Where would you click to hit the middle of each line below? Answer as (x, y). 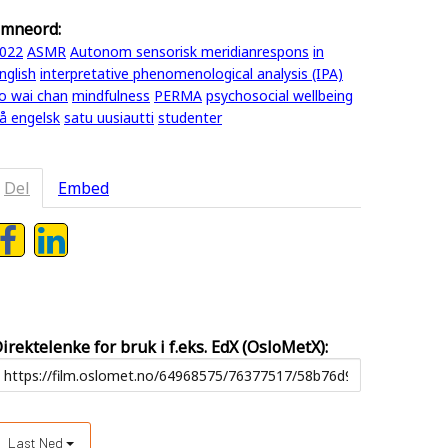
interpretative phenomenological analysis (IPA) (191, 73)
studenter (190, 117)
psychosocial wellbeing (279, 95)
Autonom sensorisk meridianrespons (189, 51)
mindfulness (111, 95)
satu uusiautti (109, 117)
